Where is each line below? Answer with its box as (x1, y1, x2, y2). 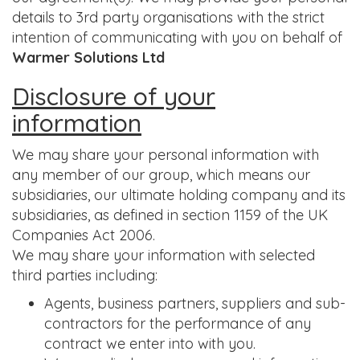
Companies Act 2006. (12, 226, 155, 244)
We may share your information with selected (12, 246, 315, 264)
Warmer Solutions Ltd (12, 48, 165, 67)
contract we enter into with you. (44, 334, 256, 353)
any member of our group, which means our (12, 166, 310, 184)
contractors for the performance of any (44, 314, 311, 333)
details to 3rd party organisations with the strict (12, 8, 325, 27)
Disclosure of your (12, 81, 215, 112)
